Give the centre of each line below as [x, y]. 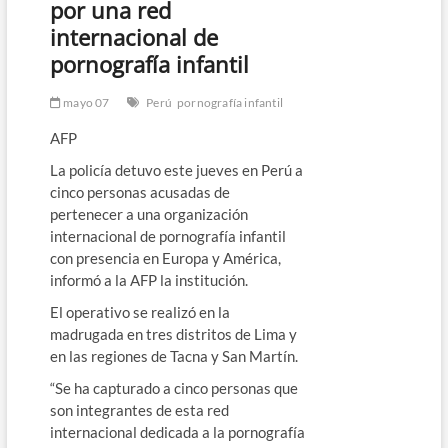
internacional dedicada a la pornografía [177, 431]
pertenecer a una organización [148, 213]
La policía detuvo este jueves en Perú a [176, 169]
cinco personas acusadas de [139, 191]
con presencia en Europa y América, [165, 257]
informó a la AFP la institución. [148, 279]
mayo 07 [85, 102]
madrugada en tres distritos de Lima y [173, 333]
